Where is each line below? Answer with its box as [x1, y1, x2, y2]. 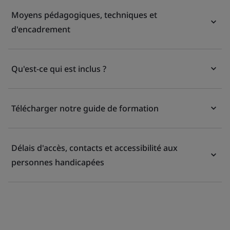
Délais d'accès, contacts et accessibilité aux [11, 142, 178, 154]
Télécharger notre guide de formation [11, 103, 159, 114]
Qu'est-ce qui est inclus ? [11, 63, 106, 74]
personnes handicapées [11, 157, 104, 168]
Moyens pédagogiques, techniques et [11, 9, 157, 21]
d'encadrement [11, 24, 70, 35]
